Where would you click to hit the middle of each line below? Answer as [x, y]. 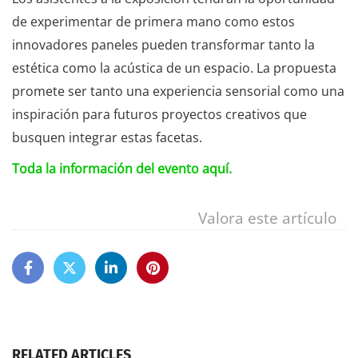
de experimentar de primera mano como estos [153, 22]
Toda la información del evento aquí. [122, 169]
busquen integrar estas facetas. [107, 137]
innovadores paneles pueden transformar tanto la [163, 45]
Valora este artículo [267, 218]
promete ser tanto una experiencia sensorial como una [178, 91]
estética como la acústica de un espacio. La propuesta [174, 68]
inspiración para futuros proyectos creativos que [159, 114]
